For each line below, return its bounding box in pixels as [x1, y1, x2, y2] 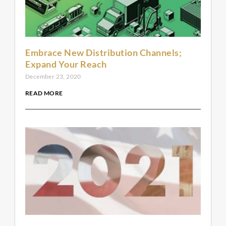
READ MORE [25, 89, 63, 97]
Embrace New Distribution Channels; [25, 47, 182, 59]
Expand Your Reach [25, 59, 107, 70]
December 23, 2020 [25, 73, 81, 81]
